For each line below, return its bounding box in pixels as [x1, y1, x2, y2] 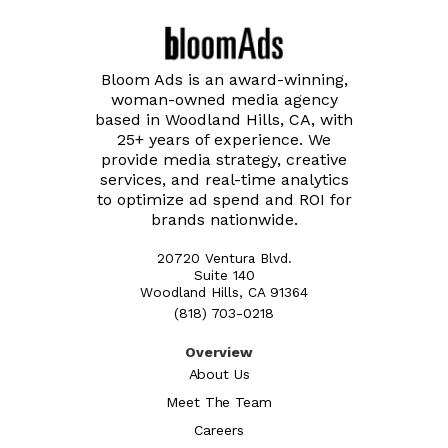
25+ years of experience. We [117, 129, 331, 149]
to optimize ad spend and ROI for [96, 189, 352, 209]
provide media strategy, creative [101, 149, 347, 169]
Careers [194, 421, 244, 438]
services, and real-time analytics [99, 169, 349, 189]
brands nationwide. [150, 209, 298, 229]
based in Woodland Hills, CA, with [95, 109, 353, 129]
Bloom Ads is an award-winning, [100, 69, 348, 89]
